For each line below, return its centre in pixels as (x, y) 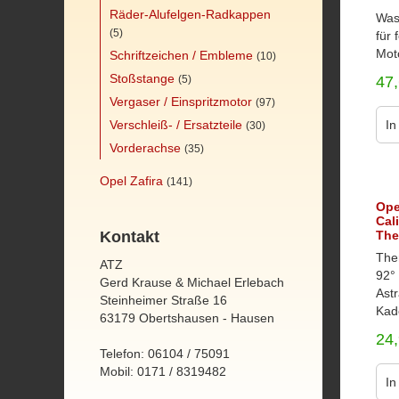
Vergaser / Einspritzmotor (181, 102)
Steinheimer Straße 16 (163, 300)
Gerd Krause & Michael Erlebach (192, 282)
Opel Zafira (131, 181)
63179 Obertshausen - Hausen (187, 318)
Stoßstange (142, 78)
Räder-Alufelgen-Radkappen (190, 14)
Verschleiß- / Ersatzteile (176, 125)
